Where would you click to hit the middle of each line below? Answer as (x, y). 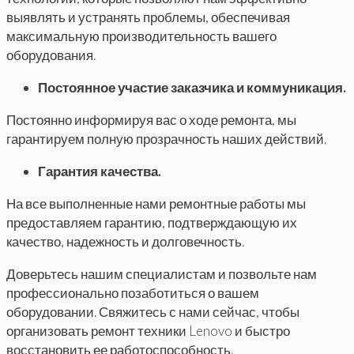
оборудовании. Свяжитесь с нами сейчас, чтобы (153, 311)
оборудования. (51, 55)
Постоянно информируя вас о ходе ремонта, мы (151, 119)
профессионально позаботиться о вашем (133, 292)
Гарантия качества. (100, 171)
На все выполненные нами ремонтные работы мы (156, 203)
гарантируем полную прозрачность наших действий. (166, 138)
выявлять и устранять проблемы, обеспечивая (148, 17)
